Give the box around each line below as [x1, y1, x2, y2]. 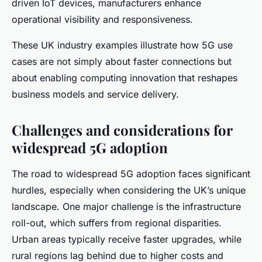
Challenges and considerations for [12, 120, 232, 139]
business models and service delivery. [12, 88, 179, 100]
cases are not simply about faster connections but [12, 55, 232, 67]
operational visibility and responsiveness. [12, 13, 193, 25]
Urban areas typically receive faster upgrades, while [12, 233, 242, 245]
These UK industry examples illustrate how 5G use [12, 39, 233, 51]
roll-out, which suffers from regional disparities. [12, 216, 222, 229]
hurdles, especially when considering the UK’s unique [12, 184, 246, 196]
